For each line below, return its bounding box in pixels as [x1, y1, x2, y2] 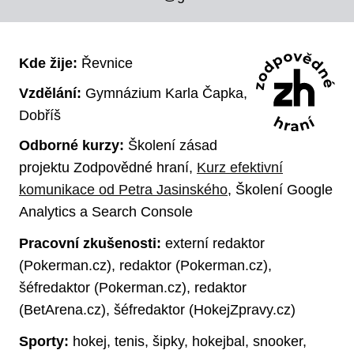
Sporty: [19, 333, 69, 349]
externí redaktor [161, 235, 265, 251]
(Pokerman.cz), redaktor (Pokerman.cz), [19, 257, 272, 273]
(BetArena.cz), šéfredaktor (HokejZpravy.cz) [19, 301, 296, 318]
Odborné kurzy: [19, 137, 124, 153]
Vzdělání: [19, 85, 81, 101]
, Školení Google [228, 181, 333, 198]
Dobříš [19, 107, 61, 123]
